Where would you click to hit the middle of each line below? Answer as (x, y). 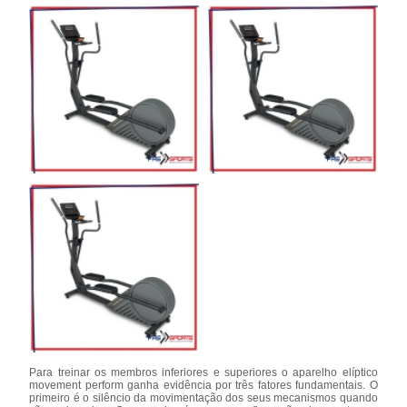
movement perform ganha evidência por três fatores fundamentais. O (203, 385)
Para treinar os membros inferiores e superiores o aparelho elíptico (203, 372)
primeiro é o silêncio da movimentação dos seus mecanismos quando (203, 397)
